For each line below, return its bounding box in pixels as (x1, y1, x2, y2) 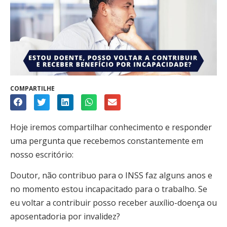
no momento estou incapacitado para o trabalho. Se (10, 183, 207, 195)
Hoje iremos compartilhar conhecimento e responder (10, 121, 212, 133)
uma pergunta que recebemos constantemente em (10, 135, 203, 146)
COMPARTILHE (10, 84, 55, 93)
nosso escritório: (10, 148, 73, 160)
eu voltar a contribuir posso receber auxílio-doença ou (10, 197, 217, 209)
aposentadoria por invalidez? (10, 211, 120, 222)
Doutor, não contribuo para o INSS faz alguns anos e (10, 170, 212, 181)
